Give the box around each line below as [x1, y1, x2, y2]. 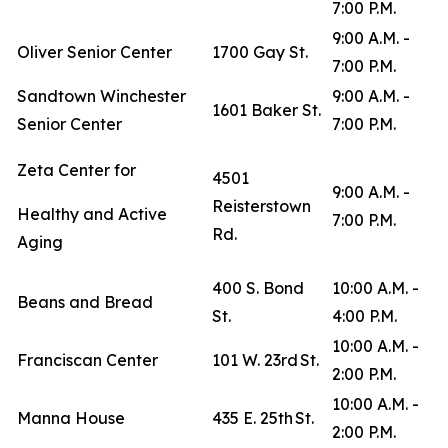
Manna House [17, 408, 131, 428]
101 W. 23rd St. [212, 350, 323, 370]
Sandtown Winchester [17, 86, 186, 106]
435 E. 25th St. [212, 408, 322, 428]
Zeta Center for [17, 160, 136, 180]
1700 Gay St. [212, 42, 314, 62]
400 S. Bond [212, 278, 304, 298]
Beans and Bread [17, 292, 159, 312]
